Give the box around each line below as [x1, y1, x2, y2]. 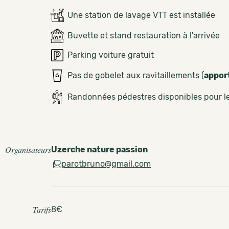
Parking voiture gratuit [67, 50, 154, 60]
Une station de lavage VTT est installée [67, 10, 215, 20]
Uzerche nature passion [51, 145, 148, 154]
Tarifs [33, 204, 51, 215]
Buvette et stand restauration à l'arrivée [67, 31, 220, 40]
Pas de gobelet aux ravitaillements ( [67, 71, 204, 80]
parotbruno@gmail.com [61, 159, 151, 169]
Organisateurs [5, 144, 51, 155]
